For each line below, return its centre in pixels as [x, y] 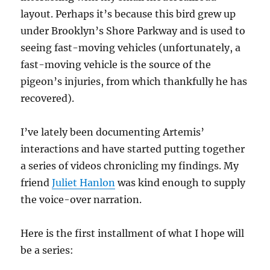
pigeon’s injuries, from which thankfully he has [134, 82]
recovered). [48, 99]
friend [36, 183]
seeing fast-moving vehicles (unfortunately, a [131, 48]
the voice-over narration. [81, 200]
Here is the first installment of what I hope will [133, 234]
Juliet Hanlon [84, 183]
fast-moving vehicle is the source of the [116, 65]
